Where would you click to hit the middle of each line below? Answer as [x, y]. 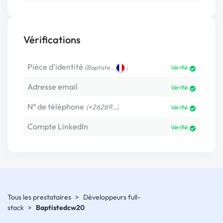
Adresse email [53, 87]
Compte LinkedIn [58, 127]
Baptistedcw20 [60, 208]
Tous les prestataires [39, 197]
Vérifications [52, 40]
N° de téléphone [56, 107]
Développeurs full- [112, 197]
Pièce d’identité [55, 67]
